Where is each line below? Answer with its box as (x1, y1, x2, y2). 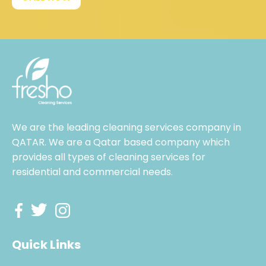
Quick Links (12, 236, 81, 253)
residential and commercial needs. (12, 165, 173, 179)
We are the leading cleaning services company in (12, 121, 241, 134)
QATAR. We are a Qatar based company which (12, 135, 230, 149)
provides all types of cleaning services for (12, 150, 205, 164)
